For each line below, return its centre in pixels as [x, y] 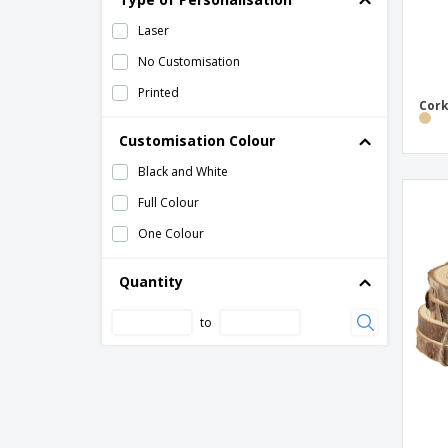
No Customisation [189, 61]
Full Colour [168, 202]
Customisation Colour [197, 140]
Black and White [183, 171]
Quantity [151, 281]
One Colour [171, 233]
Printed [158, 92]
